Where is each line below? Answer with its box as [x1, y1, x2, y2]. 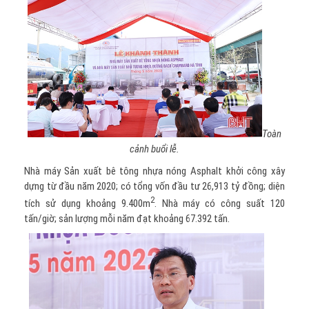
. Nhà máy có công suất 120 [154, 197, 286, 210]
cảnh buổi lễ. [130, 142, 179, 155]
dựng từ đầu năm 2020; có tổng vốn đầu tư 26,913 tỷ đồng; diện [24, 179, 285, 192]
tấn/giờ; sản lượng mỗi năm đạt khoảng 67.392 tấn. [24, 212, 230, 225]
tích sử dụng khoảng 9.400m [24, 197, 150, 210]
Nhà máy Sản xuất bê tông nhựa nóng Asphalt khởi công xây [24, 164, 285, 177]
